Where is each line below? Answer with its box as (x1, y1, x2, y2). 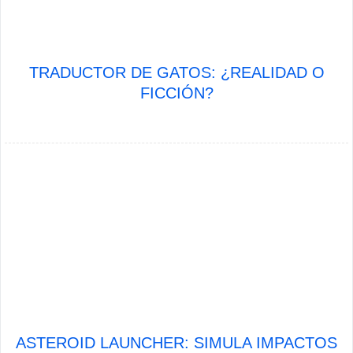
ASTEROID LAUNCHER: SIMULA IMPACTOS (16, 334, 337, 351)
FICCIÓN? (139, 84, 214, 102)
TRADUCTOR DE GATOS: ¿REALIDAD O (28, 64, 325, 81)
